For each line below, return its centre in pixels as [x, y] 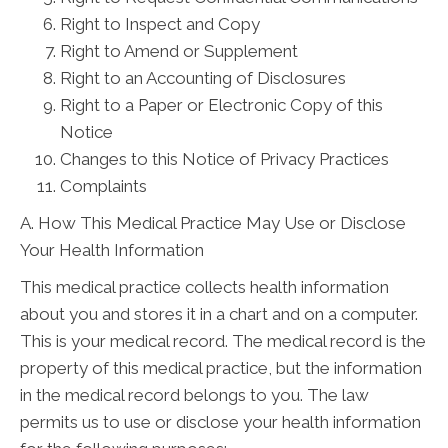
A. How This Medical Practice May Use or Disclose [213, 223]
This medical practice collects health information [204, 287]
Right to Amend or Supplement [179, 51]
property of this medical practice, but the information [221, 368]
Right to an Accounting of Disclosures [203, 78]
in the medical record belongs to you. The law [194, 395]
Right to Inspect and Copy [160, 24]
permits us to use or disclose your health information [220, 422]
